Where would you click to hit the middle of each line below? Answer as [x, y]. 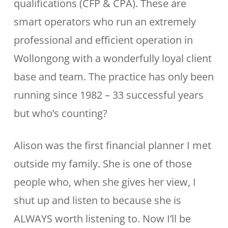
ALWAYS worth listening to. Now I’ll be [102, 219]
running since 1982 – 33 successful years [108, 95]
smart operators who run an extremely [105, 22]
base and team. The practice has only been [113, 77]
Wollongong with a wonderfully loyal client [112, 58]
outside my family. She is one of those [103, 164]
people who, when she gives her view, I [105, 182]
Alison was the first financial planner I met [112, 145]
